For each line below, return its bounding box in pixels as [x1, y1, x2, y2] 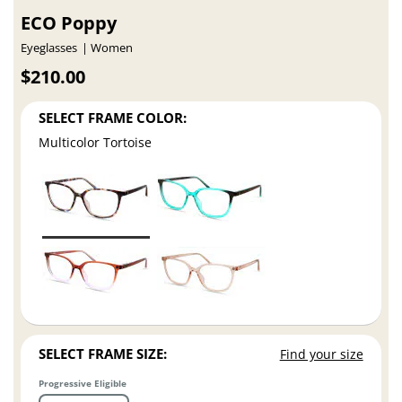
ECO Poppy [21, 10, 118, 35]
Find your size [279, 345, 363, 363]
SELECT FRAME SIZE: [39, 344, 168, 363]
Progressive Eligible [39, 376, 127, 389]
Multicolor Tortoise [39, 133, 153, 151]
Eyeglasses [21, 39, 78, 56]
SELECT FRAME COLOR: [39, 109, 188, 127]
